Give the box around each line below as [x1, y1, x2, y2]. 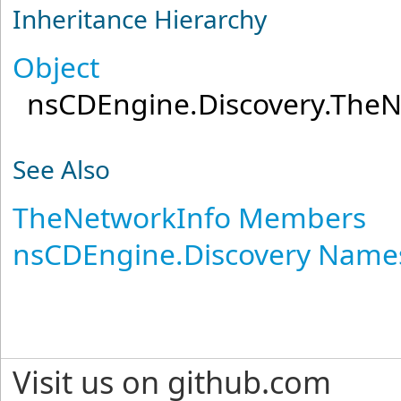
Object [13, 47, 100, 86]
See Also [13, 151, 111, 186]
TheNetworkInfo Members [13, 197, 367, 236]
